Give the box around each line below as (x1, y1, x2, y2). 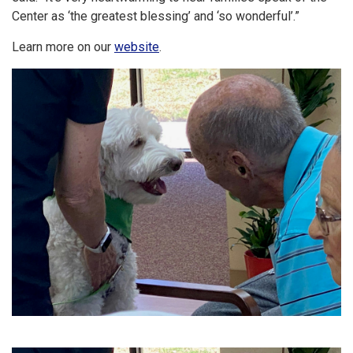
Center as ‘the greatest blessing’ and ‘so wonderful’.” (12, 9, 299, 24)
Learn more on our (12, 39, 114, 54)
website (114, 39, 159, 54)
